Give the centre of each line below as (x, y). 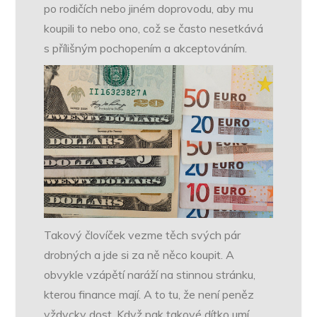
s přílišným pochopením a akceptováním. (149, 48)
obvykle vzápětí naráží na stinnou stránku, (150, 274)
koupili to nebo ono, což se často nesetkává (154, 29)
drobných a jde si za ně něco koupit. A (139, 254)
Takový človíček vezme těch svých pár (143, 235)
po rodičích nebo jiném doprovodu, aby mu (149, 9)
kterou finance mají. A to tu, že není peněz (149, 294)
